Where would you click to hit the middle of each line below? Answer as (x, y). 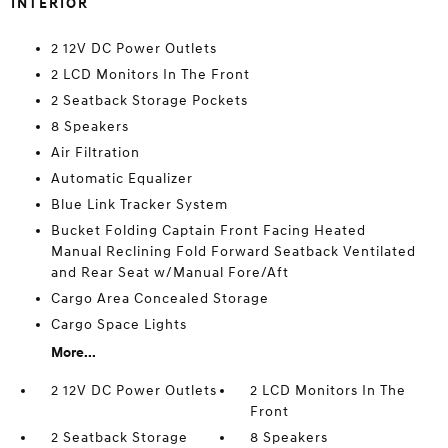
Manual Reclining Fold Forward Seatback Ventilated (233, 251)
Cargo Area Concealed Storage (159, 298)
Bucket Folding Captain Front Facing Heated (208, 230)
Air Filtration (95, 152)
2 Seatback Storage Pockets (149, 100)
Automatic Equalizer (121, 178)
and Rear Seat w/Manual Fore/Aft (169, 272)
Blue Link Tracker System (139, 204)
